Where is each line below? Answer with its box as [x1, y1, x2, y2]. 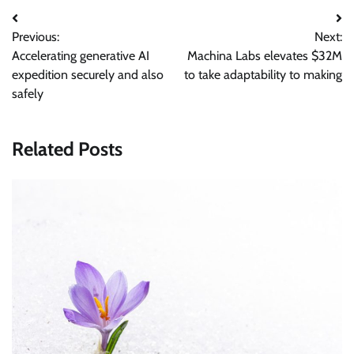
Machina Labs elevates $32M [187, 48, 342, 64]
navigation [11, 39, 96, 62]
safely [12, 86, 43, 102]
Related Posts [12, 137, 122, 161]
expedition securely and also [12, 67, 164, 83]
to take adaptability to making [184, 67, 342, 83]
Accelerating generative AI [12, 48, 149, 64]
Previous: [12, 29, 59, 45]
